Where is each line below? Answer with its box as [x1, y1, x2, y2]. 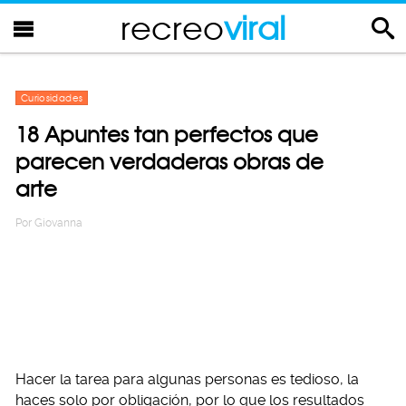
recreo [121, 8, 224, 47]
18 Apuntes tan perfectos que [15, 121, 318, 148]
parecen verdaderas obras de [15, 149, 324, 175]
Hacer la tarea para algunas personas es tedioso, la [15, 371, 359, 388]
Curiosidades [21, 92, 83, 103]
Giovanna [34, 217, 82, 229]
